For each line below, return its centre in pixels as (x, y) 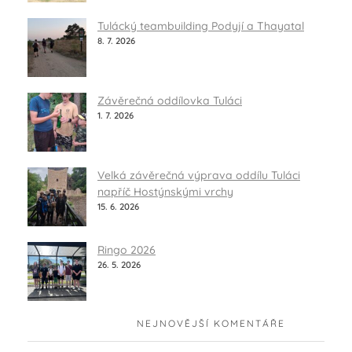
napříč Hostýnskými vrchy (165, 192)
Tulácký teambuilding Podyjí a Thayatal (201, 26)
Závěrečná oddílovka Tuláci (170, 101)
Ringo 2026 (126, 250)
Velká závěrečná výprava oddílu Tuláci (199, 176)
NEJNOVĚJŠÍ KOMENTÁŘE (211, 323)
